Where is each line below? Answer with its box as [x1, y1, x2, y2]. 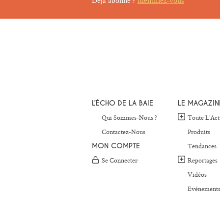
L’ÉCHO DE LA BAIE [92, 99, 153, 108]
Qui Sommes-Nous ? [102, 113, 157, 122]
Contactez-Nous [102, 127, 145, 137]
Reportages [187, 156, 218, 165]
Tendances [187, 141, 217, 151]
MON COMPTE [92, 141, 140, 151]
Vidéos [187, 170, 207, 179]
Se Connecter [102, 156, 137, 165]
